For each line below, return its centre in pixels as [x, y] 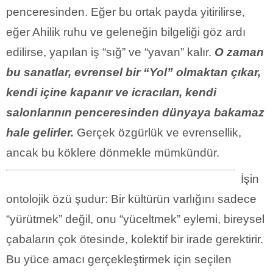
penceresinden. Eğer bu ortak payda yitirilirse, [126, 12]
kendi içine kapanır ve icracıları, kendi [111, 92]
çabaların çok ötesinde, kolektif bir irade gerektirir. [135, 239]
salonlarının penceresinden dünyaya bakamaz [135, 112]
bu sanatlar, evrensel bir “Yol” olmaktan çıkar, [133, 72]
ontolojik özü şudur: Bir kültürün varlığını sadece [131, 199]
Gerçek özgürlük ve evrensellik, [158, 132]
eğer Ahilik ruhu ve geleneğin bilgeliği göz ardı [126, 32]
